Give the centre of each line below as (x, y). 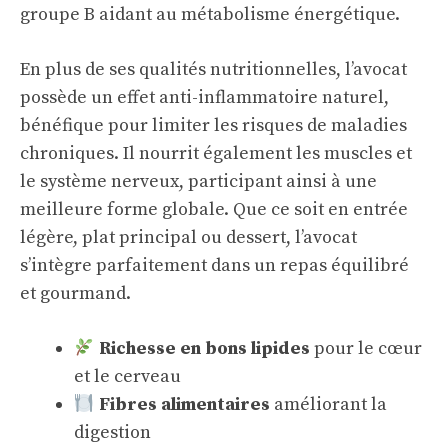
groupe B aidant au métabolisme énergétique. (210, 14)
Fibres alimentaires (184, 404)
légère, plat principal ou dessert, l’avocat (188, 237)
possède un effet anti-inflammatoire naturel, (204, 97)
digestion (112, 432)
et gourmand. (75, 293)
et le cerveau (127, 376)
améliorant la (328, 404)
